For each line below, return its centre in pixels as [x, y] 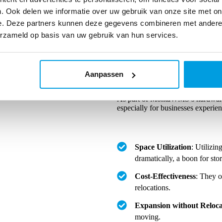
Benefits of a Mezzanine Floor [167, 78]
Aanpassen [104, 74]
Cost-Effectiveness [165, 176]
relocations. [154, 187]
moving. [149, 217]
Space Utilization [163, 147]
